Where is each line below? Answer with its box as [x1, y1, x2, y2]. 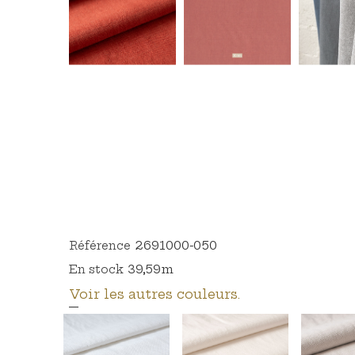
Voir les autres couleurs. [69, 286, 240, 302]
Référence [69, 239, 131, 253]
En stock [69, 262, 124, 277]
